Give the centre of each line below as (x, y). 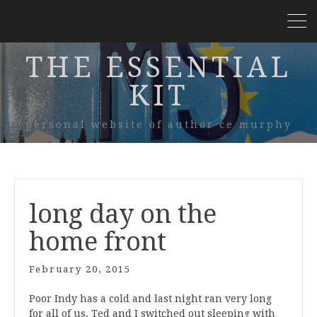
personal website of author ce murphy (158, 125)
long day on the (123, 214)
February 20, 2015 (80, 269)
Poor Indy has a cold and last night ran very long (150, 299)
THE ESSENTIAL (158, 68)
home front (98, 242)
